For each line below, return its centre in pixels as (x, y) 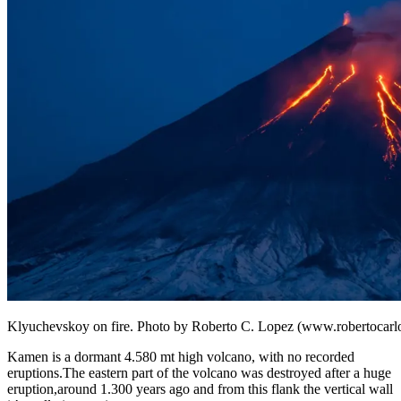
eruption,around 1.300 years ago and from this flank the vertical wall (200, 388)
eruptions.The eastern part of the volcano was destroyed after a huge (199, 372)
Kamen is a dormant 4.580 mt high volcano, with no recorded (181, 356)
